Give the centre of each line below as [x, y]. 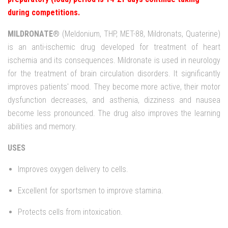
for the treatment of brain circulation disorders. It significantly [114, 73]
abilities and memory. [42, 126]
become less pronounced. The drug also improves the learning [114, 113]
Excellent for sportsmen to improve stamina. [91, 190]
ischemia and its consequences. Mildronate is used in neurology [114, 60]
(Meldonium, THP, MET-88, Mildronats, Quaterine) [140, 34]
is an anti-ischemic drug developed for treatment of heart [114, 47]
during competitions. [44, 12]
